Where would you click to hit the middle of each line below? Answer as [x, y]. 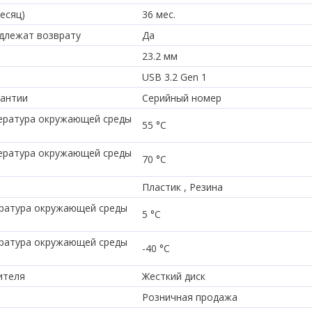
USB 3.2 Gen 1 [174, 77]
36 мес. [159, 14]
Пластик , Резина [182, 187]
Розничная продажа [190, 297]
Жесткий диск [174, 276]
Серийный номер [182, 97]
